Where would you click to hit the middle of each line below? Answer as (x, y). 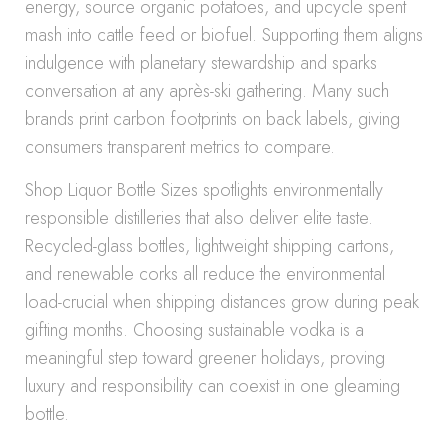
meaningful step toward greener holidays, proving (205, 358)
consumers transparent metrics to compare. (180, 147)
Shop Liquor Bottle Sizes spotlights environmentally (204, 190)
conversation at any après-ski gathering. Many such (207, 91)
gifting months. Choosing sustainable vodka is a (194, 330)
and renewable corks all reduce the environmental (205, 274)
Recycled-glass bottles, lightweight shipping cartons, (209, 246)
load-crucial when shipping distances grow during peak (222, 302)
